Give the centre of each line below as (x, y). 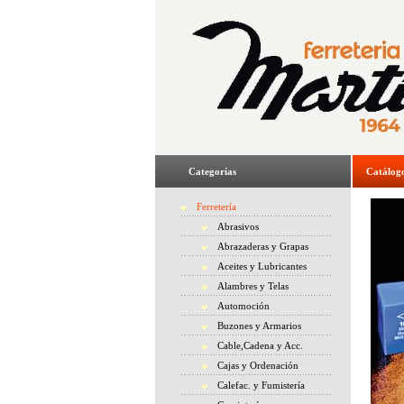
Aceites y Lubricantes (262, 266)
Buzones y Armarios (259, 326)
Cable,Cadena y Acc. (260, 345)
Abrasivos (238, 226)
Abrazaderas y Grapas (263, 246)
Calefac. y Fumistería (261, 385)
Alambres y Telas (253, 286)
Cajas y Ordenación (258, 365)
